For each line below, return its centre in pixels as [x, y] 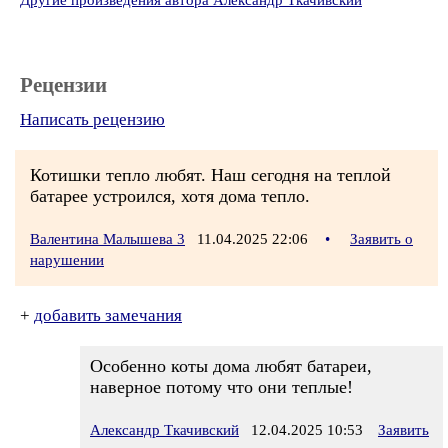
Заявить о [381, 239]
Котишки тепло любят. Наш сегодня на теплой [210, 175]
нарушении [67, 260]
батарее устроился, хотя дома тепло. [170, 196]
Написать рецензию [92, 119]
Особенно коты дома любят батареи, [231, 366]
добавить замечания [108, 315]
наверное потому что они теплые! [221, 387]
